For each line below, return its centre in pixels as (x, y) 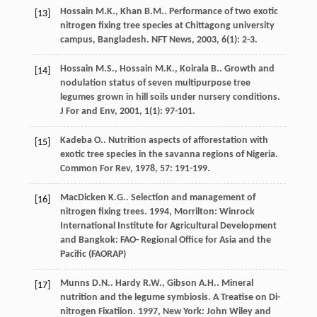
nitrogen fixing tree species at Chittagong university (167, 25)
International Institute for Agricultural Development (168, 226)
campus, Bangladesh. (105, 40)
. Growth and (247, 69)
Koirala (194, 69)
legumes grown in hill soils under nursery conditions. (170, 97)
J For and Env (87, 111)
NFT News (171, 40)
